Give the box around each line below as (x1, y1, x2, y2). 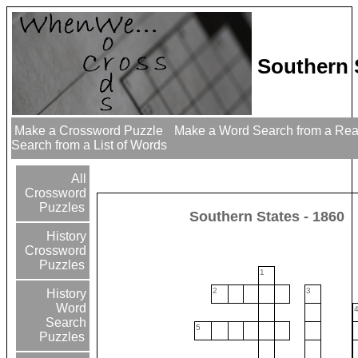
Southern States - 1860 (189, 209, 345, 225)
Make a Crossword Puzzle (11, 124, 167, 138)
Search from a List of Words (11, 138, 171, 153)
